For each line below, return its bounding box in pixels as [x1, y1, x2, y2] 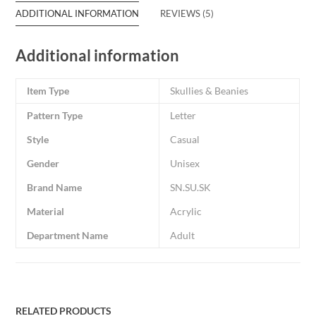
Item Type [27, 85, 70, 97]
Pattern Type [27, 109, 83, 122]
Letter [170, 109, 197, 122]
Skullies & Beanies [170, 85, 249, 97]
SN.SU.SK [170, 181, 212, 194]
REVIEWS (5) [160, 8, 214, 20]
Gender [27, 157, 60, 170]
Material [27, 205, 65, 218]
